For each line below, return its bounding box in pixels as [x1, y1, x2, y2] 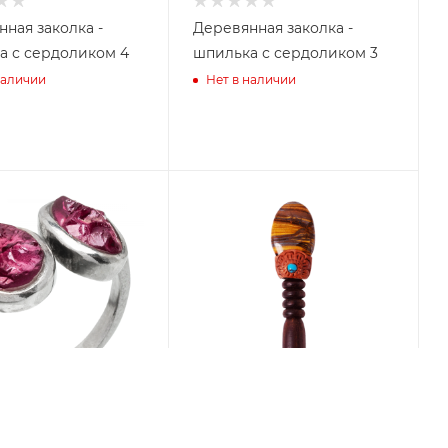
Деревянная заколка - [193, 19, 353, 38]
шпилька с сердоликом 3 [193, 44, 378, 63]
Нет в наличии [206, 71, 296, 87]
